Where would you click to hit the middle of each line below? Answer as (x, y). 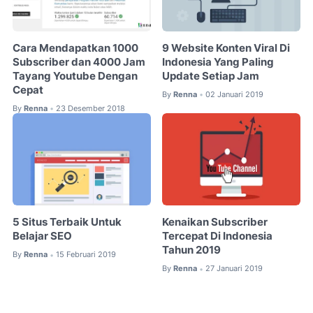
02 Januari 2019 (235, 95)
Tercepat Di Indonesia (218, 236)
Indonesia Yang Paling (218, 63)
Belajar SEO (42, 236)
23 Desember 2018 (90, 109)
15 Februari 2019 (86, 255)
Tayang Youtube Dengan (75, 77)
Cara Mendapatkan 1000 (75, 49)
